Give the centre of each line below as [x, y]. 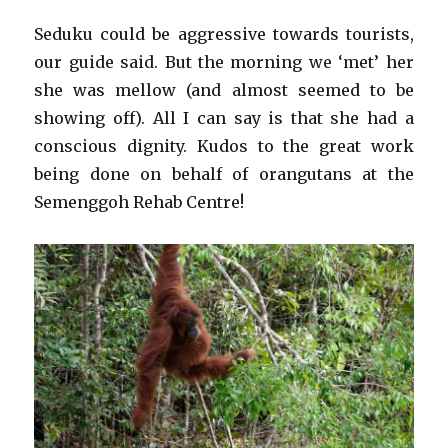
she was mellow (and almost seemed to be [224, 89]
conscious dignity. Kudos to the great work [224, 145]
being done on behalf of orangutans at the [224, 173]
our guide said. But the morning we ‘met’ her [224, 61]
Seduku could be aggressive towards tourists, [224, 33]
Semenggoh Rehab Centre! [139, 201]
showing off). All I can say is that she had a [224, 117]
